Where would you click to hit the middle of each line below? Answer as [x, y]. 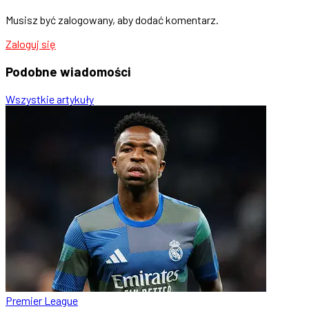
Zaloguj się [31, 44]
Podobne [33, 71]
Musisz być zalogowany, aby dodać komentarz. [112, 20]
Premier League [42, 300]
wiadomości [96, 71]
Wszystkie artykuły [50, 99]
